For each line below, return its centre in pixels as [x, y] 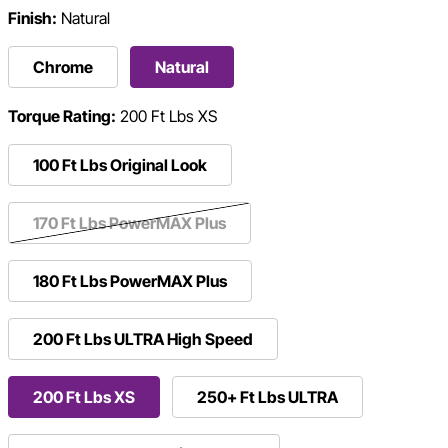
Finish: [32, 18]
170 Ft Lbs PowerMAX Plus [129, 223]
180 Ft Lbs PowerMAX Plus [130, 281]
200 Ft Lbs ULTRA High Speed [143, 339]
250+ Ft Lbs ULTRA [267, 397]
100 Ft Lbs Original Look [120, 165]
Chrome [63, 67]
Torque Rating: [62, 116]
